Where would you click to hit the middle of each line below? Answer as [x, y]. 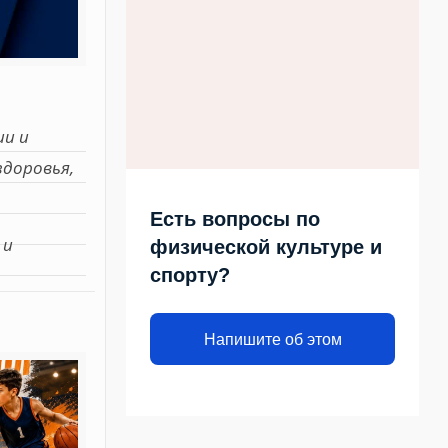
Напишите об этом [272, 339]
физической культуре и [266, 247]
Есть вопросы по [235, 219]
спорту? [190, 275]
